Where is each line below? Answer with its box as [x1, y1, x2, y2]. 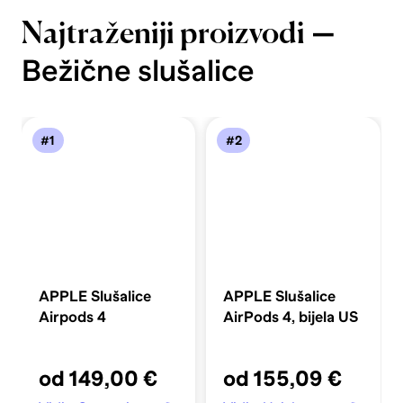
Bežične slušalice [21, 53, 255, 87]
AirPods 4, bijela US [223, 309, 359, 327]
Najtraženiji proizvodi [21, 19, 305, 50]
